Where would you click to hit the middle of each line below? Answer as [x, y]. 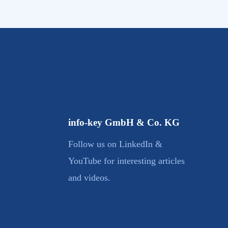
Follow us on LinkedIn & [116, 144]
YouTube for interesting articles [127, 161]
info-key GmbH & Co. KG [124, 122]
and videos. [90, 177]
